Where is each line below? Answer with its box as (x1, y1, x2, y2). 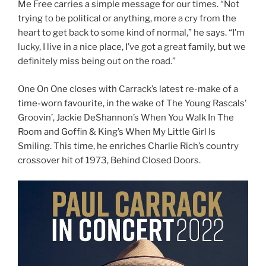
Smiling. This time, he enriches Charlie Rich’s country (18, 140, 239, 151)
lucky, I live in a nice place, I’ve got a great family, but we (18, 42, 246, 53)
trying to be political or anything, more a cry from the (18, 13, 236, 24)
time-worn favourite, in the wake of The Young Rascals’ (18, 97, 246, 109)
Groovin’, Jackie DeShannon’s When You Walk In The (18, 112, 234, 123)
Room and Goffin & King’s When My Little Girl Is (18, 126, 216, 137)
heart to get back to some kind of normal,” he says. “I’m (18, 27, 245, 39)
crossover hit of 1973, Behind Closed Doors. (18, 154, 201, 166)
